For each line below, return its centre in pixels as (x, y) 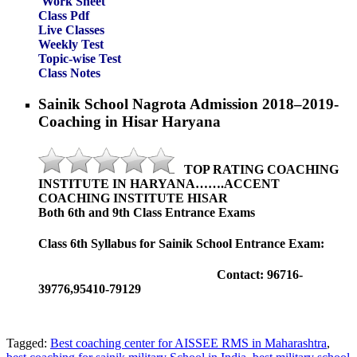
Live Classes (71, 29)
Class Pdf (64, 15)
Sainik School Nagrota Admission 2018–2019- (188, 104)
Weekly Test (71, 44)
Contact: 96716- (171, 275)
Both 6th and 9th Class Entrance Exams (147, 212)
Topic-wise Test (80, 58)
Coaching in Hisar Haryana (129, 121)
